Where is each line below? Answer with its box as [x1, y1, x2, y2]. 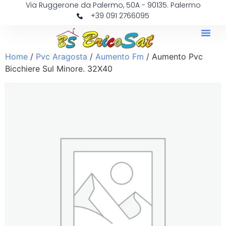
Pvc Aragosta [36, 51, 87, 62]
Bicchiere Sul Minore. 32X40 [5, 64, 112, 74]
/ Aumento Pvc [144, 51, 203, 62]
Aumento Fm [95, 51, 144, 62]
